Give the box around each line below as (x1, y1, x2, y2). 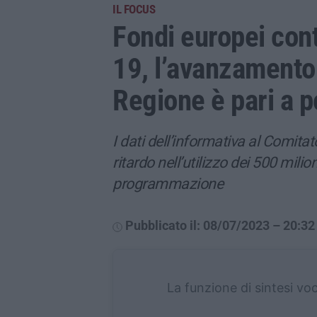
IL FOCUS (113, 2, 155, 17)
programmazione (113, 175, 223, 193)
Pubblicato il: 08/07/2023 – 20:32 (125, 218, 315, 234)
